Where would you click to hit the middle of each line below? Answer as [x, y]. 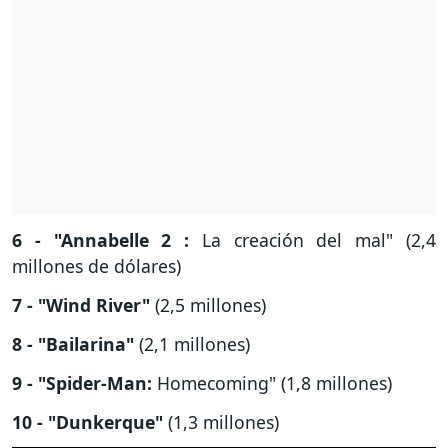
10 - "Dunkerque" [87, 421]
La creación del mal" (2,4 [319, 240]
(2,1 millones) [192, 343]
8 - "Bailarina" [73, 343]
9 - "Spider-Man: [82, 382]
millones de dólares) [96, 266]
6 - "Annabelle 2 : [107, 240]
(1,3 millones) [221, 421]
